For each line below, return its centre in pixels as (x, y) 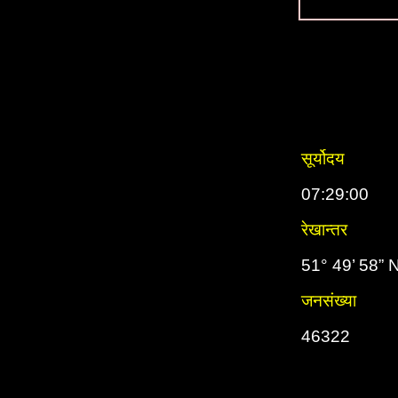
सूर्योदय (323, 159)
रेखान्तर (324, 230)
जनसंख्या (329, 301)
